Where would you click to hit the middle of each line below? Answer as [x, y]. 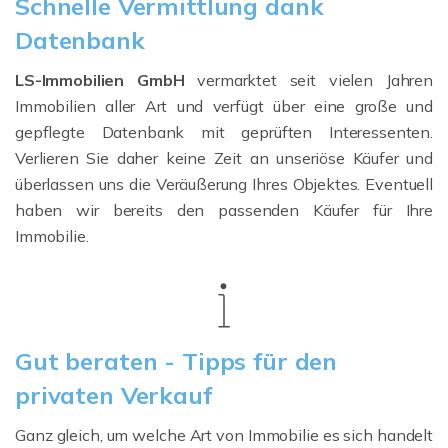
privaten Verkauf [113, 394]
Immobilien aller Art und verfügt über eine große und [224, 105]
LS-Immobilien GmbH [100, 79]
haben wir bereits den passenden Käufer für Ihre [224, 209]
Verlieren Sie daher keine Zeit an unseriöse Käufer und [224, 157]
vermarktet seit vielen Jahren [308, 79]
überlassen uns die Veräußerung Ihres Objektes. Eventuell [224, 183]
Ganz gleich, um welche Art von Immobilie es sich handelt [224, 434]
